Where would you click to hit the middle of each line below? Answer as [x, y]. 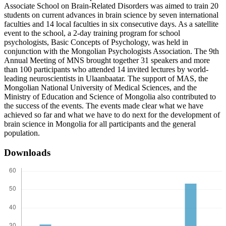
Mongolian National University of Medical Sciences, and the [100, 88]
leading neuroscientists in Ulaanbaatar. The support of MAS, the [106, 79]
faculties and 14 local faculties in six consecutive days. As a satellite [111, 24]
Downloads [27, 153]
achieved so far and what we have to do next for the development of [112, 115]
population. [22, 133]
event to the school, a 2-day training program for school [92, 33]
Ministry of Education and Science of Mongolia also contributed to [110, 97]
